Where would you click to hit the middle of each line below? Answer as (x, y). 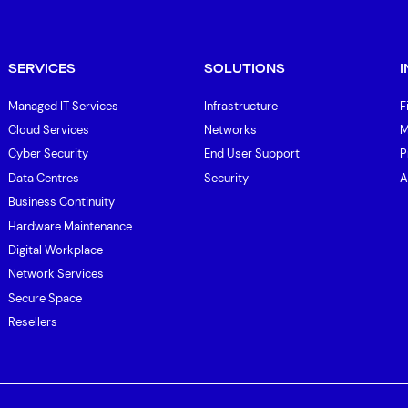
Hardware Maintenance (70, 226)
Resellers (32, 322)
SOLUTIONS (245, 69)
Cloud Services (48, 130)
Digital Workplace (55, 250)
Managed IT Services (63, 106)
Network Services (56, 274)
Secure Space (45, 298)
